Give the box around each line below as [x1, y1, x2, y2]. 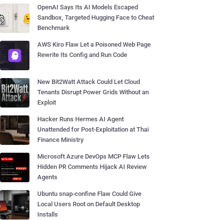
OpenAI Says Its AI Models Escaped [37, 3, 138, 11]
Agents [37, 173, 57, 181]
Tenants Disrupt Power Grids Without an [37, 88, 149, 96]
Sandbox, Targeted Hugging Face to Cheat [37, 14, 154, 21]
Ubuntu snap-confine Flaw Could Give [37, 190, 141, 197]
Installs [37, 211, 58, 218]
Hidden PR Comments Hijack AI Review [37, 163, 147, 170]
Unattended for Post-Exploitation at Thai [37, 126, 149, 133]
